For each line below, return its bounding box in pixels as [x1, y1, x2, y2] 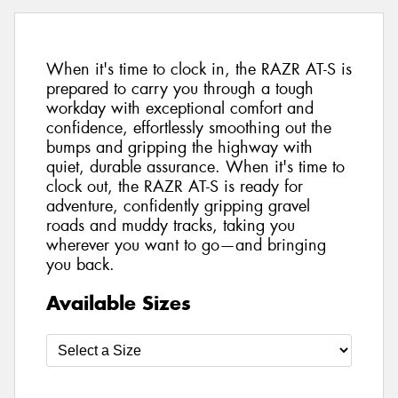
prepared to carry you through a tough [46, 78, 314, 100]
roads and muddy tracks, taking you [46, 215, 295, 237]
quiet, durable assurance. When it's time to [46, 156, 345, 179]
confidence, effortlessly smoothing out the [46, 117, 331, 139]
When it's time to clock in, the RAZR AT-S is [46, 59, 352, 81]
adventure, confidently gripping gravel [46, 195, 310, 218]
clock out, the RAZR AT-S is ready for [46, 176, 303, 198]
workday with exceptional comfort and [46, 98, 314, 120]
